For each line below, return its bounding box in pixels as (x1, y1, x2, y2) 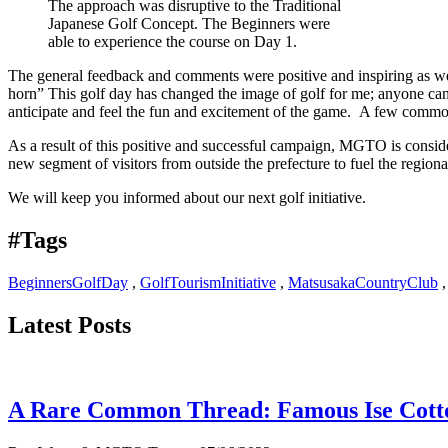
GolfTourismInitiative (140, 274, 276, 292)
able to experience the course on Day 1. (48, 33, 297, 51)
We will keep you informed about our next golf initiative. (8, 189, 366, 207)
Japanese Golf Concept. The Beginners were (48, 15, 330, 33)
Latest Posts (8, 312, 131, 339)
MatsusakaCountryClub (288, 274, 438, 292)
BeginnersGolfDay (8, 274, 128, 292)
